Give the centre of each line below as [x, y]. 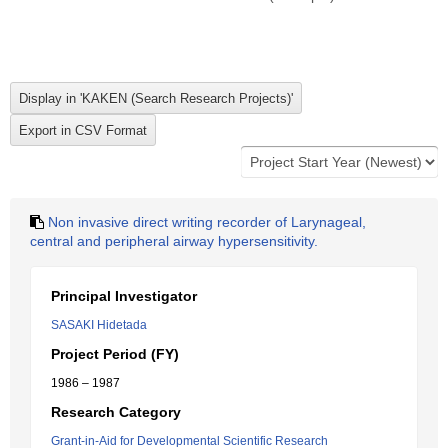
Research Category [116, 412]
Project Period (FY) [115, 354]
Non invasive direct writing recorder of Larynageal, [207, 222]
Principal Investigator [124, 296]
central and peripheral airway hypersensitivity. [174, 241]
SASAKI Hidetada [99, 325]
